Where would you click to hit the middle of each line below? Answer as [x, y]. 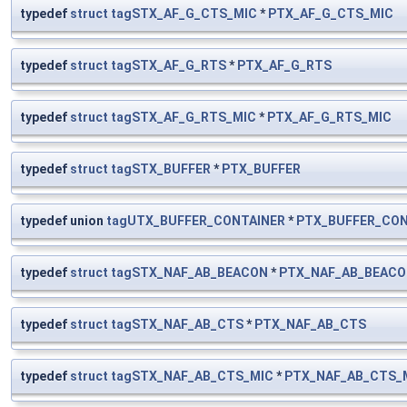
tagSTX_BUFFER [161, 169]
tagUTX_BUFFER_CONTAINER [196, 221]
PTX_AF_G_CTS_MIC [331, 14]
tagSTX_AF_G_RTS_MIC [184, 118]
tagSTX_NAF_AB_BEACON [189, 273]
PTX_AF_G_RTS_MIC [329, 118]
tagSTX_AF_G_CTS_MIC [184, 14]
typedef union [63, 221]
